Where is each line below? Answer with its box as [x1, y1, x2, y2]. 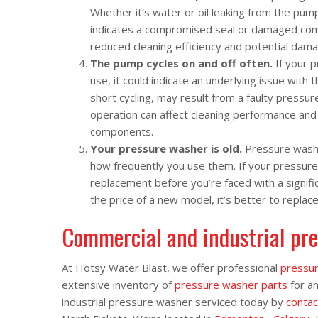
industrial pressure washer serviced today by [62, 295, 286, 309]
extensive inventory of [62, 278, 175, 292]
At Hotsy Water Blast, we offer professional [62, 261, 280, 275]
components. [90, 124, 153, 139]
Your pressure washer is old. [90, 141, 245, 156]
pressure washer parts [175, 278, 287, 292]
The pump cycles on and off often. [90, 56, 275, 71]
